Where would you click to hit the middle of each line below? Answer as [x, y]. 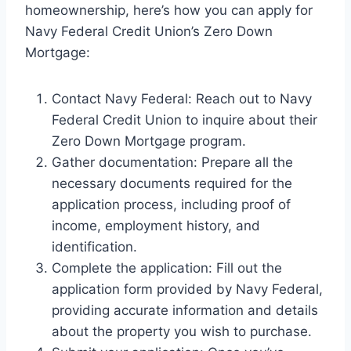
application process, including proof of [171, 205]
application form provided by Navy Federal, [187, 289]
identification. [94, 247]
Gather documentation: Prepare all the [172, 163]
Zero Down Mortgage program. [149, 141]
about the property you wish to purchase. [182, 332]
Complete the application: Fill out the [167, 268]
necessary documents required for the [172, 184]
